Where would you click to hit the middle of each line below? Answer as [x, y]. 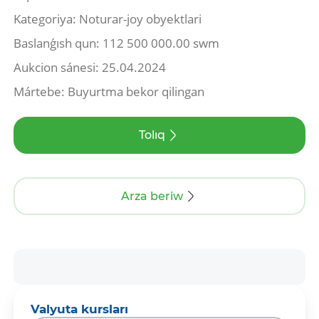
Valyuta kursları [79, 309]
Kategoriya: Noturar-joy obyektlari [108, 19]
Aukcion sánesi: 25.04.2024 [90, 67]
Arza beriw [152, 196]
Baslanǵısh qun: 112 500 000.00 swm [117, 43]
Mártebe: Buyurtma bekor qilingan [109, 91]
